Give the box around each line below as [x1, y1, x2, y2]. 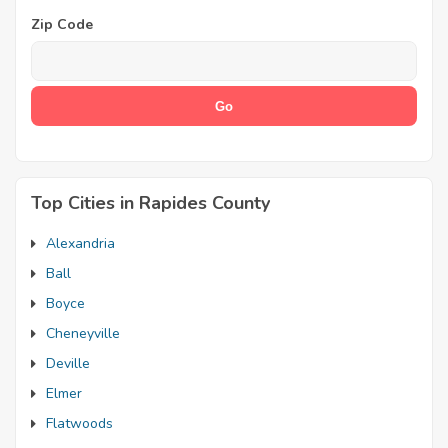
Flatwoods [46, 414, 113, 433]
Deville [46, 354, 90, 373]
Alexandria [46, 234, 115, 253]
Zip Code [31, 15, 93, 34]
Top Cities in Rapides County [31, 191, 270, 215]
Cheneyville [46, 324, 120, 343]
